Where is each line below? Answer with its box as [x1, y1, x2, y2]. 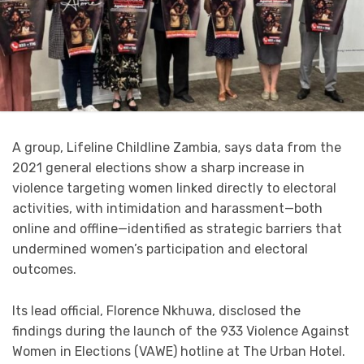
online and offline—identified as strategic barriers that [12, 221, 342, 237]
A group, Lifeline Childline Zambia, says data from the [12, 140, 341, 156]
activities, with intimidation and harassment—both [12, 201, 323, 217]
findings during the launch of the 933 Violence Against [12, 323, 349, 340]
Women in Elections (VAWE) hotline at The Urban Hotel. [12, 344, 345, 360]
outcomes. [12, 262, 76, 278]
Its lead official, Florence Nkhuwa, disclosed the [12, 303, 301, 319]
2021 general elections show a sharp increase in [12, 160, 305, 176]
